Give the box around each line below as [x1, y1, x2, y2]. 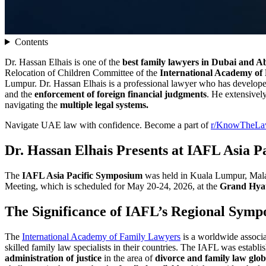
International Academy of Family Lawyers [22, 231, 180, 242]
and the [5, 88, 34, 99]
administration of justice [5, 252, 102, 263]
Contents [14, 36, 48, 47]
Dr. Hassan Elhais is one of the [5, 56, 122, 67]
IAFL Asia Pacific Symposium [22, 170, 142, 180]
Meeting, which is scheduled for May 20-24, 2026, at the [5, 180, 220, 191]
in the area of [102, 252, 155, 263]
